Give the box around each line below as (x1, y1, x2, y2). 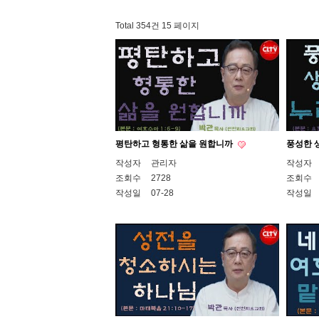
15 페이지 (159, 21, 199, 31)
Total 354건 (115, 21, 159, 31)
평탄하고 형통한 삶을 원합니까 (115, 139, 235, 150)
